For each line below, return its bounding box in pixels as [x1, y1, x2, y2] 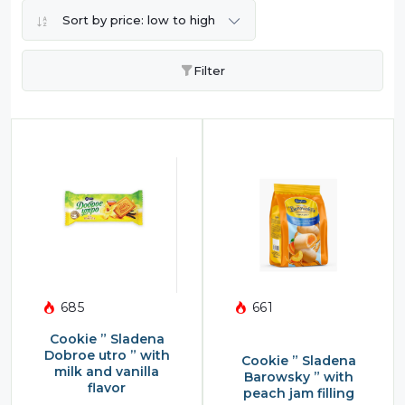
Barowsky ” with [243, 369, 353, 386]
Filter [193, 63, 225, 79]
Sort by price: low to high [62, 13, 219, 28]
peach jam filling [242, 385, 354, 402]
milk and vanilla [54, 363, 159, 381]
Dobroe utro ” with [43, 347, 170, 364]
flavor [88, 380, 126, 397]
